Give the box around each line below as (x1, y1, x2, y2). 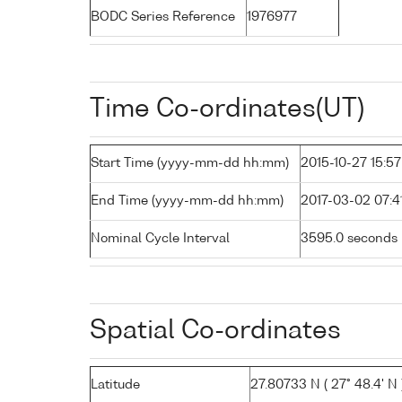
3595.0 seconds (301, 232, 398, 245)
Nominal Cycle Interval (91, 232, 230, 245)
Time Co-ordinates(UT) (90, 96, 364, 122)
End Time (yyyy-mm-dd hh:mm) (91, 194, 284, 207)
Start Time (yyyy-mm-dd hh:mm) (91, 156, 289, 170)
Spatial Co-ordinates (90, 318, 341, 344)
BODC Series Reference (91, 10, 235, 23)
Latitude (91, 378, 140, 391)
